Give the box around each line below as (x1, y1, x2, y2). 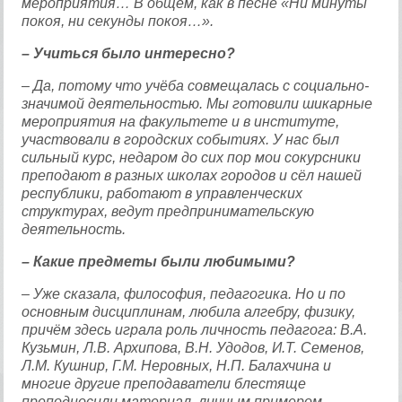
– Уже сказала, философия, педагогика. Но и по (22, 286, 346, 301)
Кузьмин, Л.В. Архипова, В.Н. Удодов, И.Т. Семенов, (22, 340, 365, 355)
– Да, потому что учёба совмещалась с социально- (22, 78, 370, 93)
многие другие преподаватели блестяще (22, 376, 307, 391)
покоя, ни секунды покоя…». (22, 13, 214, 29)
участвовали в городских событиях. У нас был (22, 132, 340, 147)
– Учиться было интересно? (22, 46, 236, 61)
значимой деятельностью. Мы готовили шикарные (22, 96, 373, 111)
